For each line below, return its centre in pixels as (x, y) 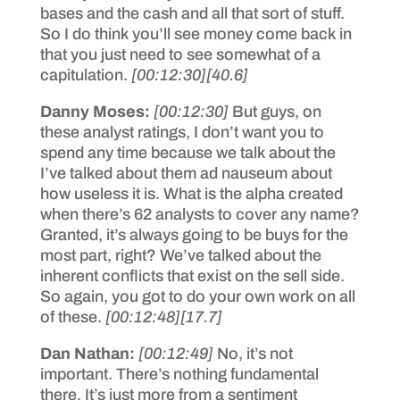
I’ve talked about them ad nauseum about (186, 173)
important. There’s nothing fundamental (179, 374)
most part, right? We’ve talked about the (180, 255)
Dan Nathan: (89, 353)
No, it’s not (254, 353)
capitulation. (85, 75)
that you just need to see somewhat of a (180, 54)
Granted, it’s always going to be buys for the (194, 234)
